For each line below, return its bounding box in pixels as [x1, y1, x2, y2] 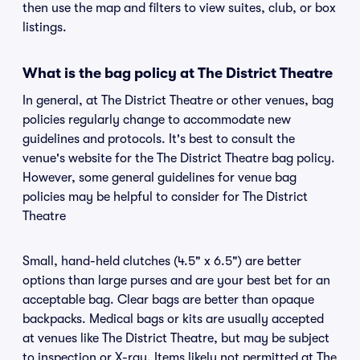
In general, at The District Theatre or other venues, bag [22, 93, 333, 108]
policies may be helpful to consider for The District [22, 190, 308, 204]
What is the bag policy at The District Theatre [22, 65, 333, 81]
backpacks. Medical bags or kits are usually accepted [22, 312, 324, 326]
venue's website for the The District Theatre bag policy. [22, 151, 335, 166]
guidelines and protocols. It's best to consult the [22, 132, 295, 146]
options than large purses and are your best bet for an [22, 273, 330, 288]
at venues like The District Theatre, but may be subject [22, 331, 329, 346]
